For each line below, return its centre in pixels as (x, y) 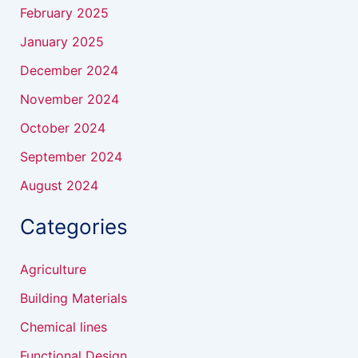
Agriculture (53, 269)
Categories (74, 227)
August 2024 (59, 185)
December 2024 (69, 70)
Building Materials (73, 298)
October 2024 (62, 128)
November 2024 (69, 99)
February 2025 (64, 13)
